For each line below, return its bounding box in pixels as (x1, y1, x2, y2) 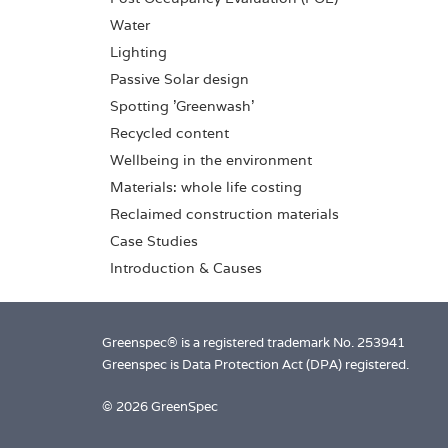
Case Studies (110, 232, 198, 250)
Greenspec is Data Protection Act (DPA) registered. (102, 356, 409, 373)
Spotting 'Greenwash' (110, 97, 254, 115)
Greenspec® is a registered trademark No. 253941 (102, 334, 405, 351)
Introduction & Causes (110, 259, 262, 277)
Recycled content (110, 124, 229, 142)
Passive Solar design (110, 70, 249, 88)
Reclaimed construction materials (110, 205, 339, 223)
